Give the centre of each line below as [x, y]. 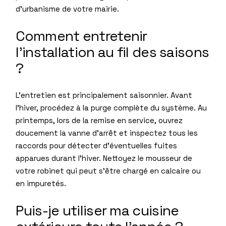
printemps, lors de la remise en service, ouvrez [99, 120]
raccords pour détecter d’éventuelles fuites [97, 145]
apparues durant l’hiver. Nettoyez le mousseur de [104, 158]
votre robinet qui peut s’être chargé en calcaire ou [108, 171]
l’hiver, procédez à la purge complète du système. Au [111, 107]
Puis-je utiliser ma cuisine [97, 210]
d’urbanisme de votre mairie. [68, 9]
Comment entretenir [81, 36]
